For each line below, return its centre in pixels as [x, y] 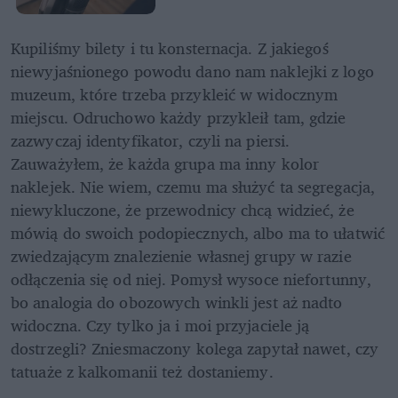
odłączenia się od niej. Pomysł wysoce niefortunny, [191, 279]
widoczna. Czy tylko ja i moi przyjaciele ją [160, 325]
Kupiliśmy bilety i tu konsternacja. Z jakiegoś [170, 48]
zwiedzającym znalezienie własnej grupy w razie [181, 255]
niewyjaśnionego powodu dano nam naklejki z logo [192, 71]
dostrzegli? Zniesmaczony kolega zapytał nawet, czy [195, 348]
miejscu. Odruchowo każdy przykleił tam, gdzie [179, 117]
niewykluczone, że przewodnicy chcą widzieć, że [183, 209]
